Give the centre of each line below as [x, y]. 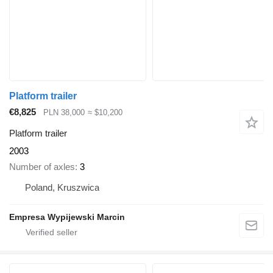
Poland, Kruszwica [62, 188]
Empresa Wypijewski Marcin [67, 217]
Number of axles [42, 167]
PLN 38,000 [64, 113]
